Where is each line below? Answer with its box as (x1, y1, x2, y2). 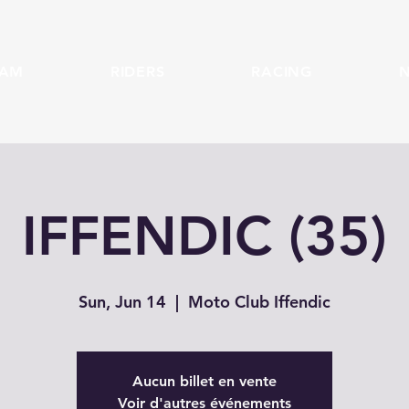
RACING (251, 63, 312, 80)
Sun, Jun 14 (79, 290, 166, 312)
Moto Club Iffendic (188, 290, 330, 312)
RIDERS (110, 63, 165, 80)
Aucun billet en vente (132, 372, 277, 390)
